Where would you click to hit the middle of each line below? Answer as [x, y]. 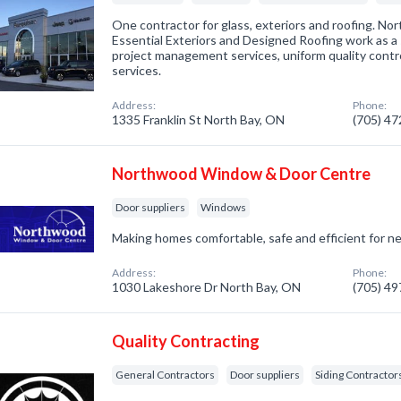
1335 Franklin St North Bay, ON [199, 119]
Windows [224, 207]
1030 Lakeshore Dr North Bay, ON [207, 287]
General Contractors [166, 375]
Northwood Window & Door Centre [242, 174]
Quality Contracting [186, 341]
